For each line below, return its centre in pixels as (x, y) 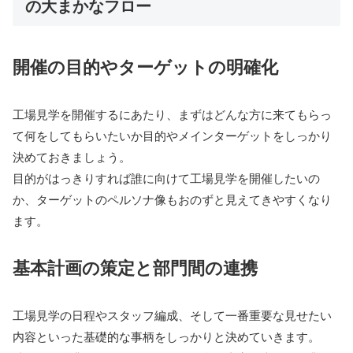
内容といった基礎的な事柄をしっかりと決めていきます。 (166, 336)
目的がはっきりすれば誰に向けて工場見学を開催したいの (166, 178)
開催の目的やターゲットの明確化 (145, 67)
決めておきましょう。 (72, 157)
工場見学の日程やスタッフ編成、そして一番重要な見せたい (172, 315)
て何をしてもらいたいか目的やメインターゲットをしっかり (172, 136)
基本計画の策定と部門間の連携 (135, 268)
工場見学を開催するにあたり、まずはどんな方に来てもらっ (172, 114)
